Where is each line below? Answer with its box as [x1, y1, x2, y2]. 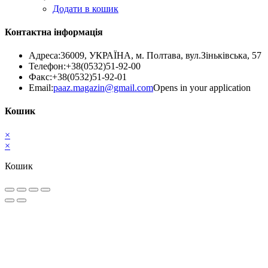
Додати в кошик [53, 3, 118, 14]
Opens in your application [153, 83, 251, 93]
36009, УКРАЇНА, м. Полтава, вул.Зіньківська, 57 [60, 50, 261, 61]
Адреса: [29, 50, 60, 61]
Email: [29, 83, 53, 93]
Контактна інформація [5, 26, 103, 37]
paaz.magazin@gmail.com [53, 83, 153, 93]
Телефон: [29, 61, 66, 72]
